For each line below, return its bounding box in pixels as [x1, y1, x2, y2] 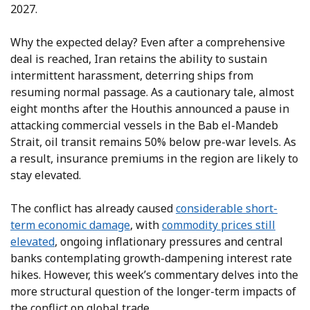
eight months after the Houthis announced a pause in [10, 101, 289, 117]
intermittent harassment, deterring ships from [10, 68, 253, 84]
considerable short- [176, 201, 277, 217]
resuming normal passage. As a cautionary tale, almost [10, 84, 294, 100]
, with [130, 217, 162, 233]
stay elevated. [10, 167, 81, 183]
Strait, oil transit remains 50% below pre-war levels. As [10, 134, 296, 150]
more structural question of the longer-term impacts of [10, 284, 296, 300]
